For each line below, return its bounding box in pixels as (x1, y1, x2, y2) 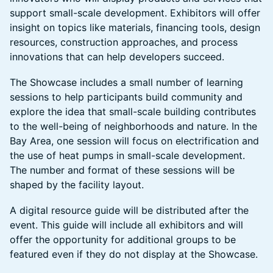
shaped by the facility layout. (10, 179, 144, 191)
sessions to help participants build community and (10, 91, 243, 104)
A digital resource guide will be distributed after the (10, 204, 249, 217)
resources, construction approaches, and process (10, 36, 238, 49)
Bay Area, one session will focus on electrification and (10, 135, 259, 147)
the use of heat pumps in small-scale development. (10, 149, 245, 162)
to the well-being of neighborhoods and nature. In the (10, 120, 257, 133)
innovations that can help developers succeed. (10, 51, 227, 63)
